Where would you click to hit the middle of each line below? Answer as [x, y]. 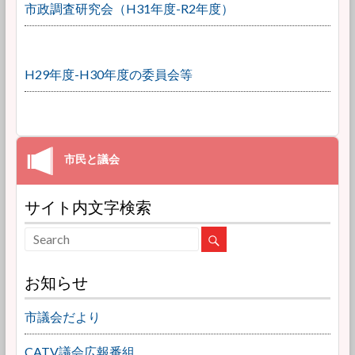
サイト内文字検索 [88, 207]
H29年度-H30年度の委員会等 [108, 74]
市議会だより [62, 317]
